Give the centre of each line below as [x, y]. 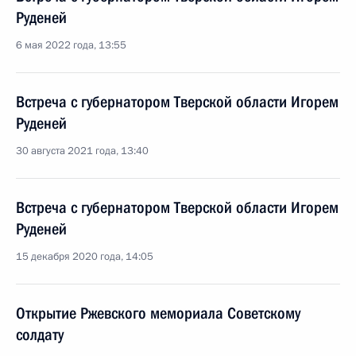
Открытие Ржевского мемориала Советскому [158, 313]
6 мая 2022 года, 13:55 [71, 45]
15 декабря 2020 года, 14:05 [85, 257]
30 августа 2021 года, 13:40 [82, 151]
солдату [40, 335]
